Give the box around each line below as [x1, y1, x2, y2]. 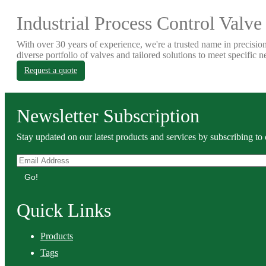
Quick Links [17, 199, 111, 221]
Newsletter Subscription [17, 105, 199, 126]
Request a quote [24, 66, 77, 75]
